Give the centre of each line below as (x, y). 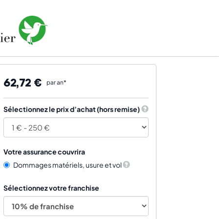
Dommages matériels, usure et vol (68, 164)
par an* (56, 82)
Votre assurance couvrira (44, 151)
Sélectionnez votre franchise (51, 187)
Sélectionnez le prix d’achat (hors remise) (72, 109)
